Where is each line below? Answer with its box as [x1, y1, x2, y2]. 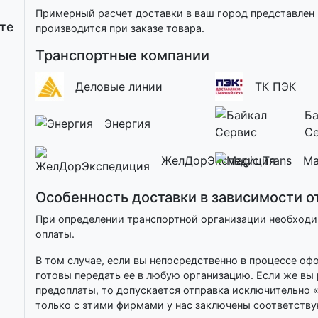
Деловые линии [75, 79, 163, 94]
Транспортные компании [35, 46, 209, 64]
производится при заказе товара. [35, 21, 204, 34]
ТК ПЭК [255, 79, 296, 94]
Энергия [104, 116, 150, 131]
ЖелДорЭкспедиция [161, 153, 275, 168]
